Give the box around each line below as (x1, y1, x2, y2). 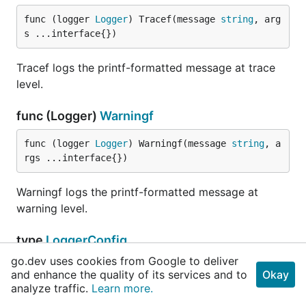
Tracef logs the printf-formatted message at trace (16, 61, 275, 74)
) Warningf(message (128, 138, 232, 149)
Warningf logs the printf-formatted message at (16, 185, 258, 199)
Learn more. (92, 281, 153, 295)
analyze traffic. (11, 281, 92, 295)
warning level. (16, 201, 87, 215)
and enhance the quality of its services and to (11, 268, 247, 281)
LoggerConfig (46, 233, 127, 247)
